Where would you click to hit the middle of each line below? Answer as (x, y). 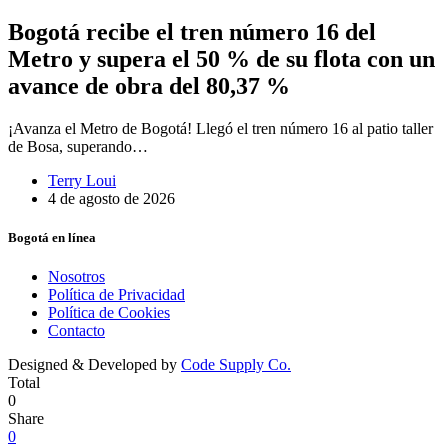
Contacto (76, 330)
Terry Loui (82, 180)
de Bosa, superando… (78, 146)
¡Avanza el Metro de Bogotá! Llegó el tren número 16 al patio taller (220, 128)
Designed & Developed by (94, 364)
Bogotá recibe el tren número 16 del (192, 31)
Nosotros (76, 276)
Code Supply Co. (236, 364)
